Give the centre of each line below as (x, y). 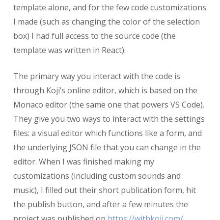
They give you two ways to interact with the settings (109, 119)
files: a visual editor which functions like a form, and (107, 133)
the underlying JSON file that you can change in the (107, 147)
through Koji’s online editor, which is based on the (105, 90)
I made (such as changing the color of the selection (106, 21)
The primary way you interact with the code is (96, 76)
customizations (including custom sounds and (97, 176)
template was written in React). (69, 50)
